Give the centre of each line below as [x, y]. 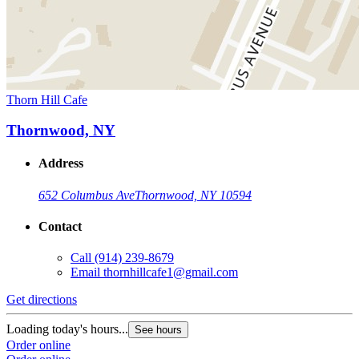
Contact [60, 227]
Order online [38, 345]
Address [61, 163]
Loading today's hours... [67, 329]
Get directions [42, 300]
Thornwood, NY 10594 [193, 195]
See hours [158, 330]
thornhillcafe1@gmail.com [171, 272]
